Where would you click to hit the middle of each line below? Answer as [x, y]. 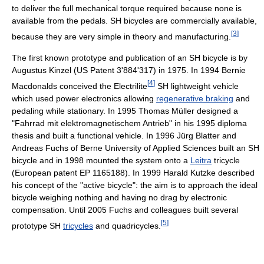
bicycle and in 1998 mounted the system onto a [101, 160]
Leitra [201, 160]
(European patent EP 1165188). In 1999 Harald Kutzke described [133, 172]
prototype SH [37, 225]
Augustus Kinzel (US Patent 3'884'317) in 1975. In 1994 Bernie [129, 70]
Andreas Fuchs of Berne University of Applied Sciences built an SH [136, 148]
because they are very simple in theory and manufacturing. [121, 37]
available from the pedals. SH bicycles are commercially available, [134, 21]
